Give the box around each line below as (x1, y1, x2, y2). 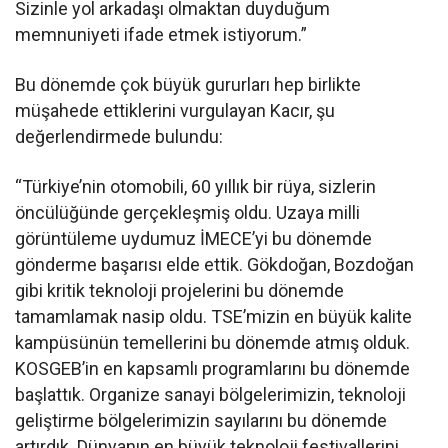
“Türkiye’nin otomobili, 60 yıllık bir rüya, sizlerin (15, 175, 377, 197)
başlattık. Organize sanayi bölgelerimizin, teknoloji (15, 383, 407, 405)
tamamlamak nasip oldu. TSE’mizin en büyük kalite (15, 305, 413, 327)
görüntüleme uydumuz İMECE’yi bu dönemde (15, 227, 373, 249)
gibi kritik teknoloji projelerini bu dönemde (15, 279, 345, 301)
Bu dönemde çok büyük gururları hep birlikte (15, 73, 362, 95)
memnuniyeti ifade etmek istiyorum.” (15, 23, 308, 45)
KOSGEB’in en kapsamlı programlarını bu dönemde (15, 357, 411, 379)
